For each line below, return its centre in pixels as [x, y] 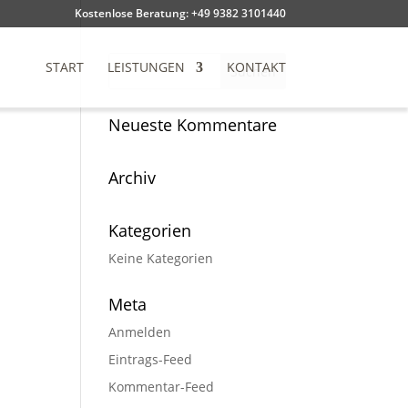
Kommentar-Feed [162, 387]
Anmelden [140, 332]
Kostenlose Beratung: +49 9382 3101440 [180, 13]
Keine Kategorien [161, 258]
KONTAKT [256, 67]
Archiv [133, 178]
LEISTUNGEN [146, 67]
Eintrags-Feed [151, 359]
